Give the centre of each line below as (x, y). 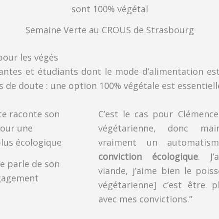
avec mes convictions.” (145, 199)
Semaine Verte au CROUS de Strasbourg (109, 30)
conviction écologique (148, 157)
